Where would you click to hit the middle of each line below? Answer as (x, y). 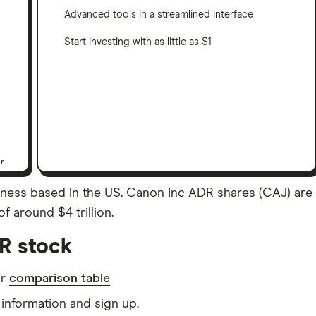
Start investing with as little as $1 (138, 43)
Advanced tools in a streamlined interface (159, 15)
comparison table (60, 278)
